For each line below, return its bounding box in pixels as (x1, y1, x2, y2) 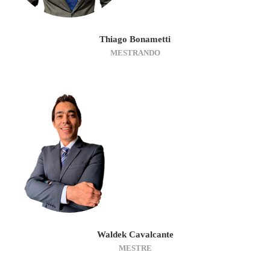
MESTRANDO (110, 48, 160, 57)
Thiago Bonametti (99, 34, 171, 44)
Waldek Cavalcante (96, 229, 174, 239)
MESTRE (118, 243, 152, 253)
